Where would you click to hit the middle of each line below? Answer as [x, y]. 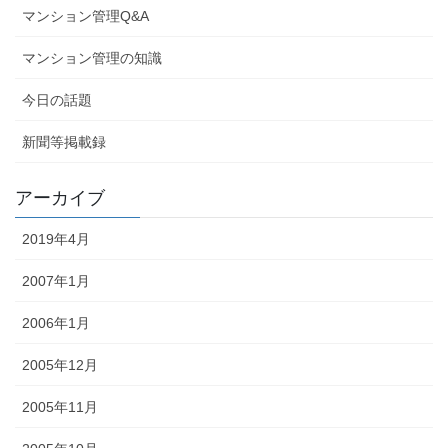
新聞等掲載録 [64, 142]
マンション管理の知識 [92, 58]
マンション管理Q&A [85, 16]
